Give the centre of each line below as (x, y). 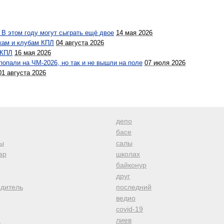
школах (128, 154)
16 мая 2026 (33, 53)
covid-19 (129, 209)
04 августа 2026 (80, 43)
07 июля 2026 (165, 63)
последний (134, 187)
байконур (131, 165)
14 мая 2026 (134, 33)
